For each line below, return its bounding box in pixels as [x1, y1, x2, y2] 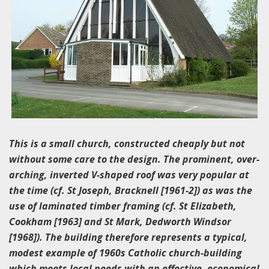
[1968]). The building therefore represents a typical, [9, 230, 247, 244]
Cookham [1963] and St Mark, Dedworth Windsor [9, 214, 231, 228]
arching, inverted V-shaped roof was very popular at [9, 168, 249, 181]
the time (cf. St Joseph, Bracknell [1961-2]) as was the [9, 183, 252, 197]
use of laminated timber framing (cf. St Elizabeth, [9, 199, 237, 213]
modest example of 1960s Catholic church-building [9, 246, 242, 259]
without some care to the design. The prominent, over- [9, 152, 259, 166]
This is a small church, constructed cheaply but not [9, 136, 245, 150]
